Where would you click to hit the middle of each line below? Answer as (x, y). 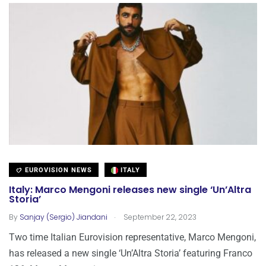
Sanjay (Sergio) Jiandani (64, 217)
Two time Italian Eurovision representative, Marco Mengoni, (132, 237)
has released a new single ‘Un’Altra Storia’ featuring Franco (131, 253)
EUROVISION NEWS (57, 170)
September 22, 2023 (159, 217)
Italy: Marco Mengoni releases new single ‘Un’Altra (130, 190)
